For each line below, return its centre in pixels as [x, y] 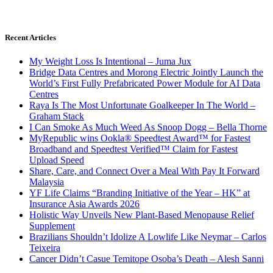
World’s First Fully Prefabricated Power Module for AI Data [145, 83]
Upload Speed [57, 160]
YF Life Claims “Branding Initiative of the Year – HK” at [140, 193]
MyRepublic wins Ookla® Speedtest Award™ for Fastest [140, 138]
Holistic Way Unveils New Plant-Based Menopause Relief [142, 215]
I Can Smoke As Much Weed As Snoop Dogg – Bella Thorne [148, 127]
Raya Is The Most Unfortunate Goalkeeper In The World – [142, 105]
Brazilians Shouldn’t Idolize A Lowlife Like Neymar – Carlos [148, 237]
